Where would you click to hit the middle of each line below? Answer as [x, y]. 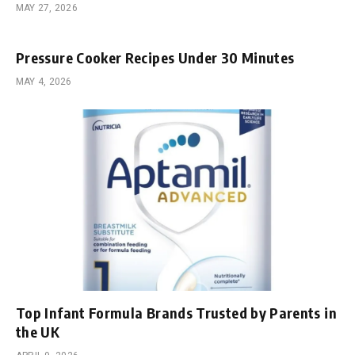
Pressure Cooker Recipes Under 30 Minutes [155, 57]
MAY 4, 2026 [44, 81]
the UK [38, 332]
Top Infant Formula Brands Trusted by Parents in [176, 313]
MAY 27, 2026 [47, 8]
